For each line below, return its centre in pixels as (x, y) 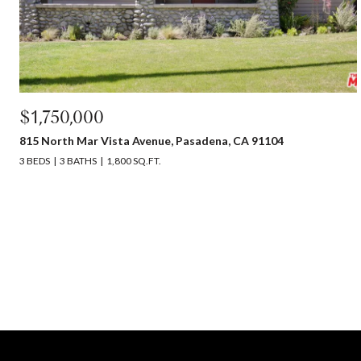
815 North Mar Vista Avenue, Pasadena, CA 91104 (151, 141)
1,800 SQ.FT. (134, 161)
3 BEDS (35, 161)
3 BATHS (78, 161)
